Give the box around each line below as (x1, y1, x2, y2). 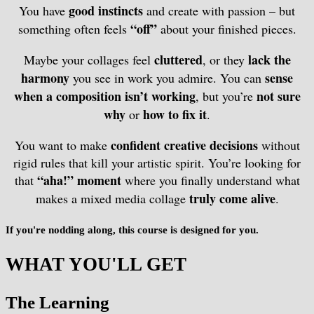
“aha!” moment (36, 170, 121, 189)
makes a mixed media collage (35, 189, 189, 207)
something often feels (18, 20, 130, 37)
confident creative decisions (110, 135, 258, 154)
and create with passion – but (143, 1, 295, 19)
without (257, 136, 300, 153)
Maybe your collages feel (23, 50, 154, 68)
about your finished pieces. (156, 20, 296, 37)
